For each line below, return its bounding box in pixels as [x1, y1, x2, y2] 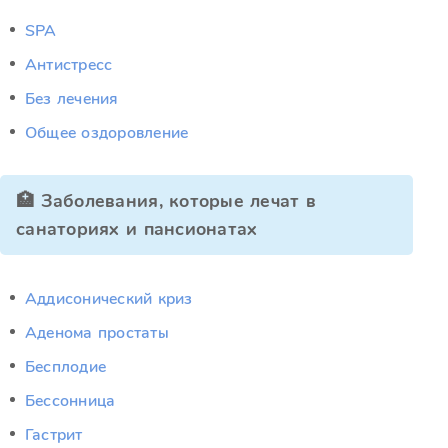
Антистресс [25, 54, 113, 76]
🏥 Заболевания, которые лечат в [16, 189, 317, 213]
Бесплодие [25, 356, 107, 378]
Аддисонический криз [25, 288, 193, 310]
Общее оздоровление [25, 122, 189, 144]
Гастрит [25, 424, 83, 446]
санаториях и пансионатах [16, 217, 258, 241]
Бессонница [25, 390, 116, 412]
